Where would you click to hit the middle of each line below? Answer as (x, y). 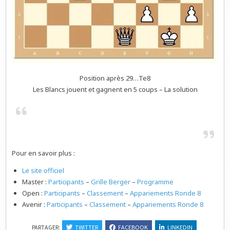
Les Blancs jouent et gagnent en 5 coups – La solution (115, 90)
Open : (33, 193)
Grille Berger (111, 182)
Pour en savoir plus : (44, 153)
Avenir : (35, 205)
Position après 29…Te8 (115, 78)
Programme (156, 182)
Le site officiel (43, 171)
